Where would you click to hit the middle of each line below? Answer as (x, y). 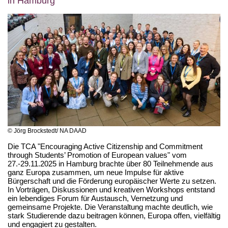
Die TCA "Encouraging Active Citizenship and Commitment (105, 146)
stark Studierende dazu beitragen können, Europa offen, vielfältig (114, 216)
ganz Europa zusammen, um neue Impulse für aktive (96, 172)
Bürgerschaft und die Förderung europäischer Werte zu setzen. (113, 181)
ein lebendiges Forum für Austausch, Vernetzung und (95, 198)
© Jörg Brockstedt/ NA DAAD (47, 131)
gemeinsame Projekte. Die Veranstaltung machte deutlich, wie (110, 207)
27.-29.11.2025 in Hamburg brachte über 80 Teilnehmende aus (110, 164)
